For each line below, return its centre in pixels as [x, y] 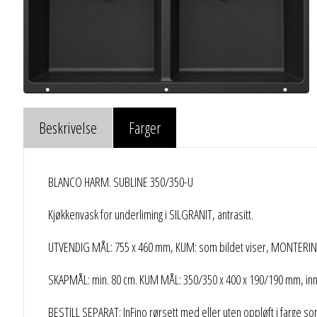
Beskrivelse [68, 128]
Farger [145, 128]
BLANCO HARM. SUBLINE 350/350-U [120, 181]
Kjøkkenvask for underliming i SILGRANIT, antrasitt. [150, 214]
